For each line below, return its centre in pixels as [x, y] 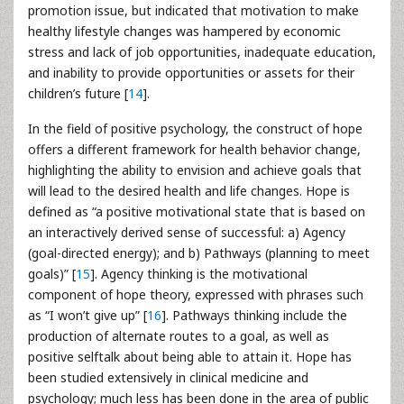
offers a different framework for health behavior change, [194, 149]
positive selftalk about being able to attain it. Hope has [190, 357]
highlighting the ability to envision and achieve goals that [195, 170]
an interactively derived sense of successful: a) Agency [187, 232]
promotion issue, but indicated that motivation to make [193, 10]
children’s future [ [78, 93]
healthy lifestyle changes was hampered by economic [184, 31]
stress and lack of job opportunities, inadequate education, [202, 52]
